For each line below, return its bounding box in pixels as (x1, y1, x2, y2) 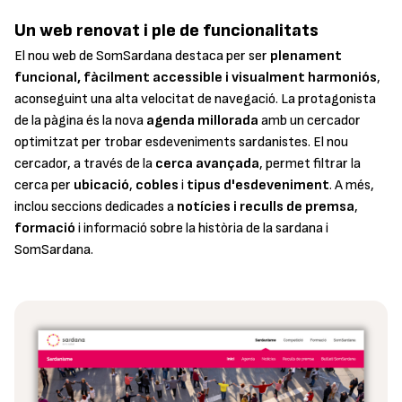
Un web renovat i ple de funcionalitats (14, 19, 319, 41)
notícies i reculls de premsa (177, 197, 354, 215)
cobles (135, 176, 179, 194)
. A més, (329, 176, 374, 194)
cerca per (14, 176, 74, 194)
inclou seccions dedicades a (14, 197, 177, 215)
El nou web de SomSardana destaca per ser (14, 47, 270, 65)
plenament (270, 47, 342, 65)
